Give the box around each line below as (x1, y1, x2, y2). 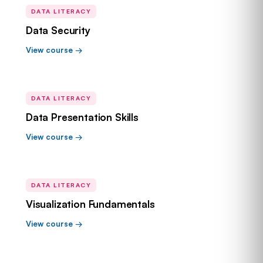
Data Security (26, 24, 90, 36)
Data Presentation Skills (26, 111, 139, 123)
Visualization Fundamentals (26, 198, 155, 210)
